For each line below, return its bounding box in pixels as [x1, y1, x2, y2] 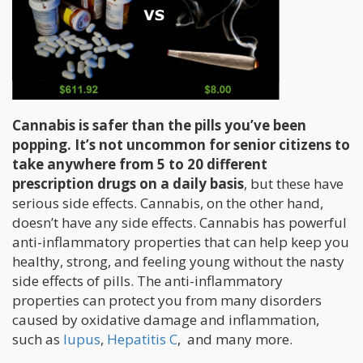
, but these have [244, 174, 344, 194]
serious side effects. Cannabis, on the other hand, [12, 194, 323, 213]
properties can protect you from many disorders [12, 291, 322, 310]
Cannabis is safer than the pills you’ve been [12, 116, 306, 135]
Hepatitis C [107, 330, 177, 349]
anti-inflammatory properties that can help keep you [12, 233, 349, 252]
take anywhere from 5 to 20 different [12, 155, 267, 174]
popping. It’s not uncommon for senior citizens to [12, 135, 350, 155]
